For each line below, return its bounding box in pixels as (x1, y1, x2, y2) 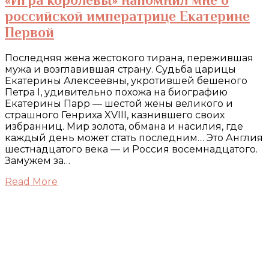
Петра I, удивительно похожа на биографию (5, 86, 228, 98)
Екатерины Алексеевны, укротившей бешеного (5, 74, 247, 86)
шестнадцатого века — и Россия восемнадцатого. (5, 143, 258, 155)
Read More (5, 175, 58, 187)
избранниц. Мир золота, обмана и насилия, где (5, 120, 243, 132)
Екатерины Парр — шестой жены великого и (5, 97, 233, 109)
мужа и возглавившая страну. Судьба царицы (5, 63, 236, 75)
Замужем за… (5, 154, 70, 166)
